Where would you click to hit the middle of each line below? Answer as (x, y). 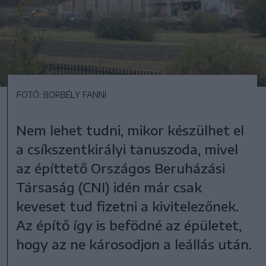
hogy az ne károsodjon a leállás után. (134, 244)
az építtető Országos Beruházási (121, 168)
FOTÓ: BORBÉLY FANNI (61, 94)
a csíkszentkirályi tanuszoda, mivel (127, 149)
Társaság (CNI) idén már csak (109, 187)
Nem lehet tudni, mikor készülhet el (130, 130)
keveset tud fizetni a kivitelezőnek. (128, 206)
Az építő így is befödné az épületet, (129, 225)
